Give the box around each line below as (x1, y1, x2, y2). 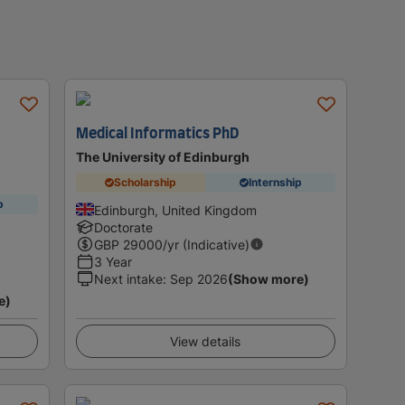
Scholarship (113, 175, 176, 190)
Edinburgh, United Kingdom (93, 202, 257, 218)
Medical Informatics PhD (75, 126, 239, 141)
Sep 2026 (169, 270, 228, 287)
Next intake (93, 270, 163, 287)
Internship (248, 175, 302, 190)
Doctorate (93, 219, 153, 235)
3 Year (93, 253, 132, 269)
